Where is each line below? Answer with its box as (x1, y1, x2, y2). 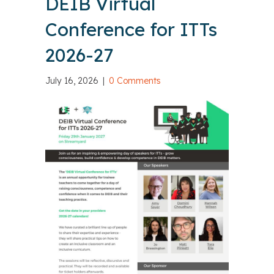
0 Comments (109, 75, 161, 87)
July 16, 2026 (45, 75, 101, 87)
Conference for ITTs (45, 18, 217, 42)
